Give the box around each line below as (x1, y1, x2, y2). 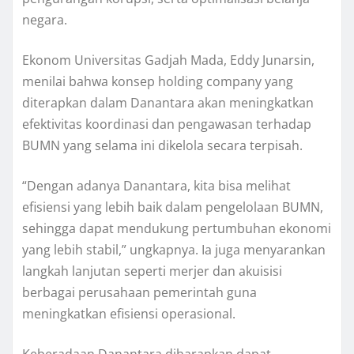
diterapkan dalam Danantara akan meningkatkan (22, 94, 314, 112)
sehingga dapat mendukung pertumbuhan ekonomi (22, 220, 331, 238)
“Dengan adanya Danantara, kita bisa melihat (22, 177, 291, 195)
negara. (22, 11, 67, 29)
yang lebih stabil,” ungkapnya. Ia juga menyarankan (22, 241, 326, 259)
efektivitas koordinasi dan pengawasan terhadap (22, 115, 311, 134)
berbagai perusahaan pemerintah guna (22, 284, 257, 302)
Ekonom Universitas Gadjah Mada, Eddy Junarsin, (22, 51, 314, 70)
